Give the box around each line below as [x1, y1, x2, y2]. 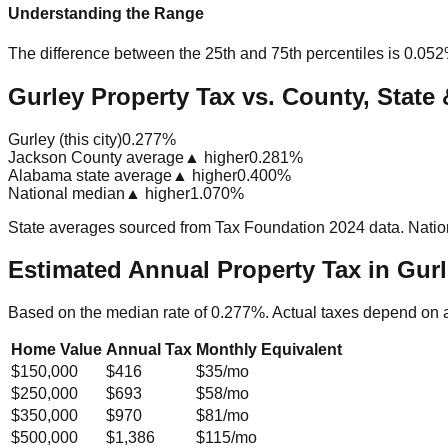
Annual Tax [106, 341, 192, 359]
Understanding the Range [8, 5, 204, 23]
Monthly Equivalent [196, 341, 342, 359]
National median [8, 184, 125, 202]
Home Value [11, 341, 102, 359]
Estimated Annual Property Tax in [8, 256, 397, 284]
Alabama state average [8, 166, 172, 184]
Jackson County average [8, 148, 184, 166]
